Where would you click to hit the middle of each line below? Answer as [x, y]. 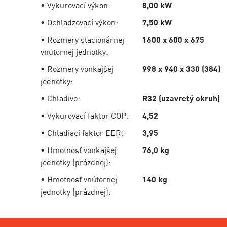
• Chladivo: [60, 98]
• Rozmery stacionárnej [82, 40]
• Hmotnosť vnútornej [79, 179]
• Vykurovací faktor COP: [85, 116]
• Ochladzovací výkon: [79, 22]
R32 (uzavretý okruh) [181, 98]
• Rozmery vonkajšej [77, 69]
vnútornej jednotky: [74, 52]
